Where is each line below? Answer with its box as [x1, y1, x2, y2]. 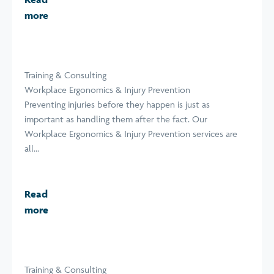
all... [24, 143, 39, 154]
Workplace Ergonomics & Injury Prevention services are [24, 128, 237, 139]
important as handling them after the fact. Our [24, 113, 207, 125]
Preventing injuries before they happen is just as [24, 98, 210, 110]
